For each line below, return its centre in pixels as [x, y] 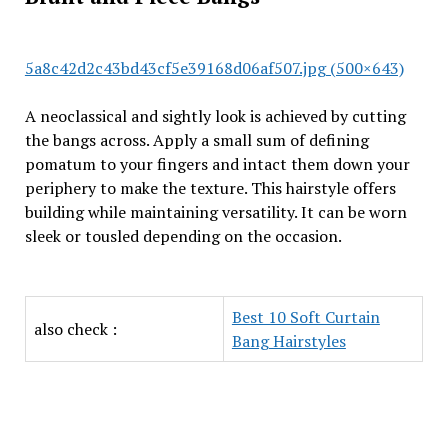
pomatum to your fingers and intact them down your [217, 164]
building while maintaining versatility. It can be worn [215, 212]
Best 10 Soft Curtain [305, 317]
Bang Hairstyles [288, 341]
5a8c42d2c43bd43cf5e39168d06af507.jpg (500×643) [214, 68]
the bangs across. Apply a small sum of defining [196, 140]
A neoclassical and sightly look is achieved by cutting [215, 116]
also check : [75, 329]
